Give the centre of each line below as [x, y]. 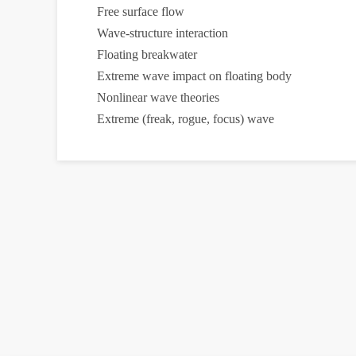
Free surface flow [141, 12]
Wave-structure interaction [163, 33]
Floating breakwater [147, 54]
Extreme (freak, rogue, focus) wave [186, 119]
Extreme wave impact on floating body [194, 76]
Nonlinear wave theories [158, 97]
